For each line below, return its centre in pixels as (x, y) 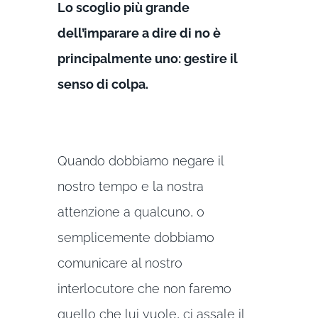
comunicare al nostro (120, 263)
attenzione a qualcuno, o (131, 212)
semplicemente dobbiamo (136, 237)
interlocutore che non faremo (144, 288)
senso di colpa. (103, 84)
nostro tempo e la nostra (130, 186)
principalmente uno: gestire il (147, 58)
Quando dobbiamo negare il (140, 160)
